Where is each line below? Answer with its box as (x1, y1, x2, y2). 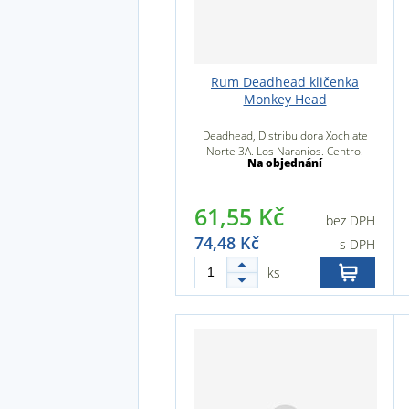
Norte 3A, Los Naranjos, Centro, (206, 143, 363, 159)
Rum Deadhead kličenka (211, 73, 359, 90)
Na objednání (247, 155, 322, 171)
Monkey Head (243, 90, 327, 108)
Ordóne (266, 174, 304, 190)
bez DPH (326, 212, 375, 229)
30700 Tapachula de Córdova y (209, 159, 361, 174)
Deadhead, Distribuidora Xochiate (202, 128, 368, 143)
